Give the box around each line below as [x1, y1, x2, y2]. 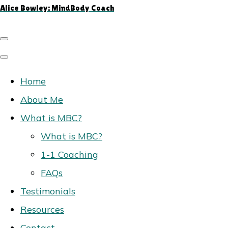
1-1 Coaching [41, 149, 98, 160]
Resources [20, 204, 64, 215]
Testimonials [20, 185, 75, 197]
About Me [20, 94, 63, 105]
